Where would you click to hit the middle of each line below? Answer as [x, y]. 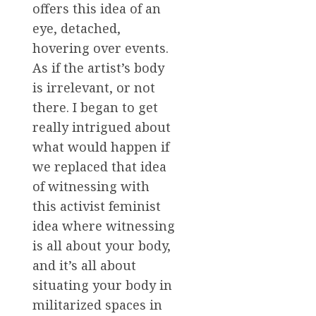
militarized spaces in [97, 305]
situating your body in [102, 285]
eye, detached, [77, 29]
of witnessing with [91, 187]
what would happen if [101, 147]
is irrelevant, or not [94, 88]
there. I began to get [95, 108]
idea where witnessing [104, 226]
